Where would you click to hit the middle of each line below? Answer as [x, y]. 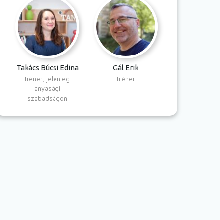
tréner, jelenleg [47, 79]
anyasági [47, 89]
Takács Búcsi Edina [47, 68]
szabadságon [47, 98]
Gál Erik [126, 68]
